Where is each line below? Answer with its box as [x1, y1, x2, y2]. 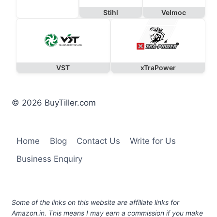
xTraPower [140, 63, 176, 72]
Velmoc [161, 8, 186, 16]
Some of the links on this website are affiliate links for [12, 198, 179, 206]
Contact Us [76, 136, 120, 146]
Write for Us [130, 136, 176, 146]
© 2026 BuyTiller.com [12, 97, 96, 108]
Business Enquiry [16, 154, 83, 164]
